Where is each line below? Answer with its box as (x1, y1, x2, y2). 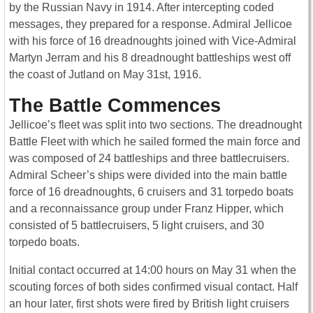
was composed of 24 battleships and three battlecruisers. (9, 152, 289, 165)
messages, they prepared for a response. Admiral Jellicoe (9, 18, 292, 31)
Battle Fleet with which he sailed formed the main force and (9, 136, 300, 148)
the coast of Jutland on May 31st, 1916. (9, 68, 201, 81)
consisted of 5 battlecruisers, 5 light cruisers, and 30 (9, 219, 264, 232)
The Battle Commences (9, 94, 221, 117)
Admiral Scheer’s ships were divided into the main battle (9, 169, 287, 182)
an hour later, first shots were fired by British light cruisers (9, 298, 289, 310)
